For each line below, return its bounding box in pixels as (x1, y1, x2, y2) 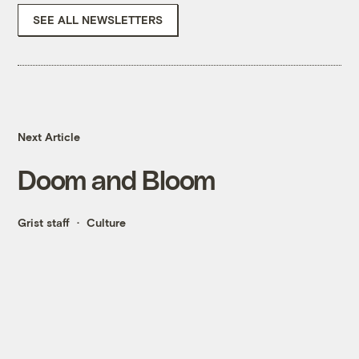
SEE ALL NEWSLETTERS (33, 13, 163, 27)
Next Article (18, 130, 81, 144)
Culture (87, 216, 127, 230)
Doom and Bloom (18, 163, 216, 196)
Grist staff (18, 216, 71, 230)
